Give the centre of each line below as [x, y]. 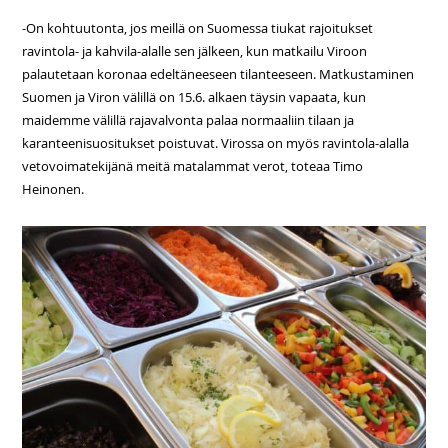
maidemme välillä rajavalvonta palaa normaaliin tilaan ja [188, 120]
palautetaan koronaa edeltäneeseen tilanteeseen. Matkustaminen [218, 74]
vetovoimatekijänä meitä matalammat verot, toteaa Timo [193, 166]
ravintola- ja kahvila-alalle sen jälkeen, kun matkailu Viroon [195, 51]
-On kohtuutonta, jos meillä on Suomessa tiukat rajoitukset [198, 28]
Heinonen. [53, 189]
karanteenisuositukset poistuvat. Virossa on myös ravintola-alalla [216, 143]
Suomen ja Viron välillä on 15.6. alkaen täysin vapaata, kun [194, 97]
